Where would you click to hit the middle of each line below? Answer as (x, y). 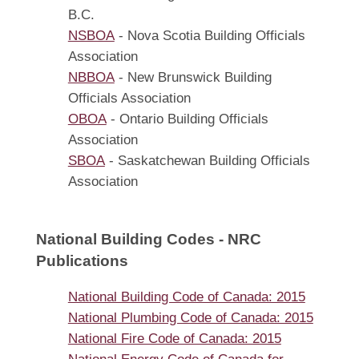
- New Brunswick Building (193, 78)
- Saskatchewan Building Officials (207, 161)
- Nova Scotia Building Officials (210, 36)
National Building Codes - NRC (148, 240)
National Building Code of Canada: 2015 (186, 297)
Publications (82, 261)
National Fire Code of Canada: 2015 (174, 339)
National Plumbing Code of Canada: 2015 (190, 318)
